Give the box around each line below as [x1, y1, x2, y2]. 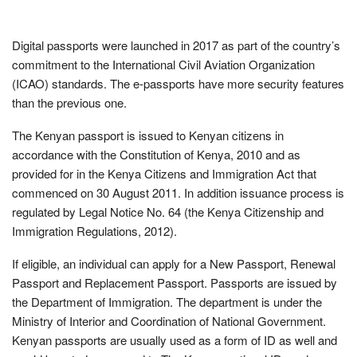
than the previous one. [12, 93, 127, 111]
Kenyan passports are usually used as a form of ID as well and [12, 331, 337, 348]
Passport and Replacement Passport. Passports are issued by [12, 273, 337, 291]
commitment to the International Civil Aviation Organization [12, 55, 315, 73]
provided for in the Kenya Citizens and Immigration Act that [12, 164, 316, 182]
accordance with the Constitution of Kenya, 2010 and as [12, 145, 300, 163]
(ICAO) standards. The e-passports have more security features [12, 74, 344, 92]
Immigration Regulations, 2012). [12, 222, 177, 239]
